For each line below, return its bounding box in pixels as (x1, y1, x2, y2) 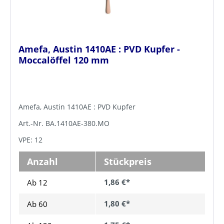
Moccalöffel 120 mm (18, 53, 109, 66)
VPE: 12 (18, 135, 42, 145)
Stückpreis (104, 155, 151, 168)
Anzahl (27, 155, 58, 168)
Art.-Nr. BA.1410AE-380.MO (18, 118, 109, 128)
